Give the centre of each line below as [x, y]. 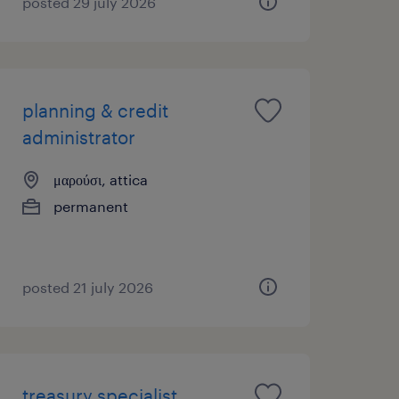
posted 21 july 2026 [87, 287]
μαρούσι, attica [100, 179]
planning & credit [95, 110]
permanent [90, 206]
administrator [78, 137]
